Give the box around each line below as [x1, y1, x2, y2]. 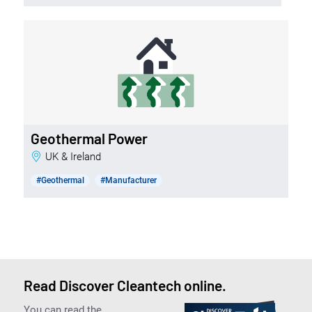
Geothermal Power [30, 129, 148, 147]
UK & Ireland [52, 150, 101, 163]
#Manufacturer [100, 175, 157, 185]
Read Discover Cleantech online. [23, 276, 226, 294]
